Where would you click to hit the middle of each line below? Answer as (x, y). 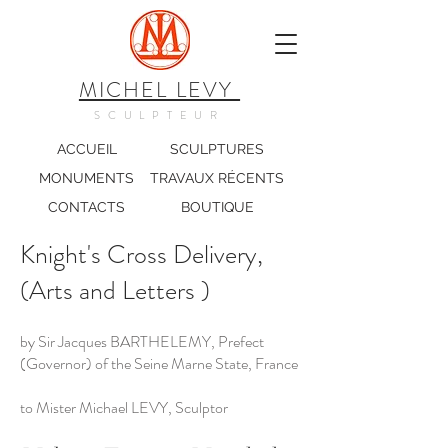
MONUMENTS (86, 178)
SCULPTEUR (159, 115)
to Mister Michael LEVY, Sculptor (124, 407)
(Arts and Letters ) (115, 290)
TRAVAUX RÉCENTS (217, 178)
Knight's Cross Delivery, (144, 254)
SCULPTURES (217, 149)
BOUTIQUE (217, 207)
